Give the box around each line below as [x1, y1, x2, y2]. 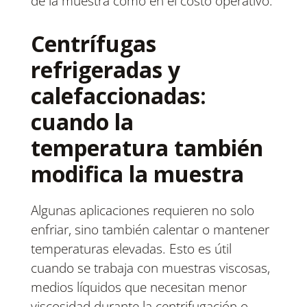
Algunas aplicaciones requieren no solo [30, 201, 254, 220]
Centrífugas [30, 29, 156, 59]
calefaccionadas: [30, 81, 206, 111]
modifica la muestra [30, 159, 244, 189]
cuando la [30, 107, 134, 137]
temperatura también [30, 133, 263, 163]
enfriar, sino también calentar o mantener [30, 221, 269, 239]
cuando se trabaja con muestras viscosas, [30, 259, 270, 278]
